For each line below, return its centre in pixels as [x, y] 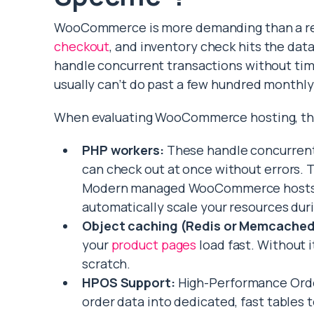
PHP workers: [123, 150]
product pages [154, 245]
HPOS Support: [129, 283]
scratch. [107, 264]
